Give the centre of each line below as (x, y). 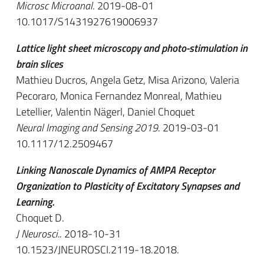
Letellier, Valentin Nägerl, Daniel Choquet (105, 112)
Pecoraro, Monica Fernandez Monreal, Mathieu (119, 96)
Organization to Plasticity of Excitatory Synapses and (128, 186)
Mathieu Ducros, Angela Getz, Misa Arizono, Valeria (128, 80)
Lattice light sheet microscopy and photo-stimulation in (132, 48)
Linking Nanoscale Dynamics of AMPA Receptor (115, 170)
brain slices (39, 64)
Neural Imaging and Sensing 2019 (87, 128)
